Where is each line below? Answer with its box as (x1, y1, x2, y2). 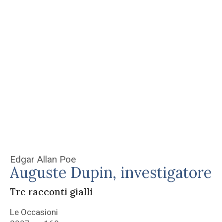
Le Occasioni (10, 207, 58, 218)
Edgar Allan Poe (10, 154, 76, 166)
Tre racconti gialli (10, 186, 93, 198)
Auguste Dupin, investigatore (10, 163, 212, 182)
